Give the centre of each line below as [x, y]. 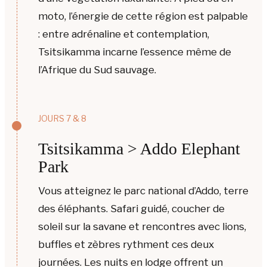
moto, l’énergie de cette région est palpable [143, 16]
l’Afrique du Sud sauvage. [97, 70]
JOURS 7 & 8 [62, 118]
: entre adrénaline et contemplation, [124, 34]
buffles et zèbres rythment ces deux [126, 244]
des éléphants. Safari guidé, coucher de [131, 208]
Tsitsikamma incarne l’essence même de [135, 52]
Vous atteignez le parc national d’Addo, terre [143, 190]
